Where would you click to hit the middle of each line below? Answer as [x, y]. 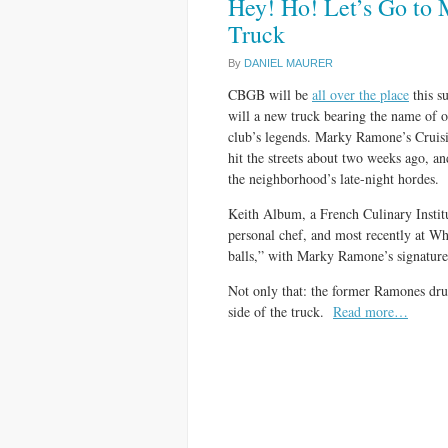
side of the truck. [280, 311]
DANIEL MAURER [288, 63]
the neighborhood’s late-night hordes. [333, 178]
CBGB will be [270, 94]
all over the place [360, 94]
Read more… [370, 311]
